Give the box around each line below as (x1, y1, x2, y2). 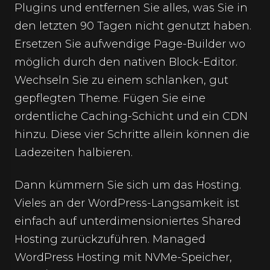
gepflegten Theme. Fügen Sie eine (14, 92, 206, 105)
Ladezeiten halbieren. (14, 146, 133, 159)
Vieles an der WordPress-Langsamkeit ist (14, 196, 239, 210)
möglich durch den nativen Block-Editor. (14, 55, 237, 69)
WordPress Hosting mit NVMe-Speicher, (14, 251, 232, 264)
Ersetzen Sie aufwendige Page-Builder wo (14, 37, 245, 51)
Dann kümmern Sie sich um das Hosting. (14, 178, 241, 192)
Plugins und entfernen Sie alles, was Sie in (14, 1, 248, 14)
